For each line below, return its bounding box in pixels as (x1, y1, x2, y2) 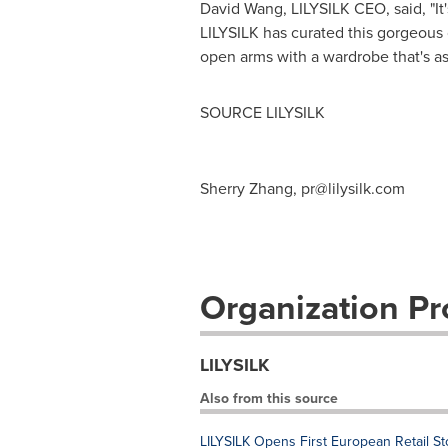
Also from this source (199, 388, 338, 408)
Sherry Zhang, (199, 177, 301, 199)
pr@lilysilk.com (300, 177, 405, 199)
